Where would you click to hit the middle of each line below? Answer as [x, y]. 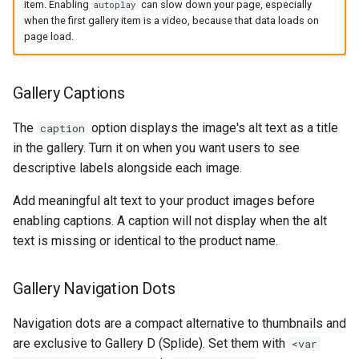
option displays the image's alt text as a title [213, 128]
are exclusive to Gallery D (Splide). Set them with [151, 344]
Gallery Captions [69, 93]
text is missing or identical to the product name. [145, 241]
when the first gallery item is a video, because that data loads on [171, 20]
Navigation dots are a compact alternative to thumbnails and [179, 324]
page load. [48, 36]
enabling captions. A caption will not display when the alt [170, 221]
